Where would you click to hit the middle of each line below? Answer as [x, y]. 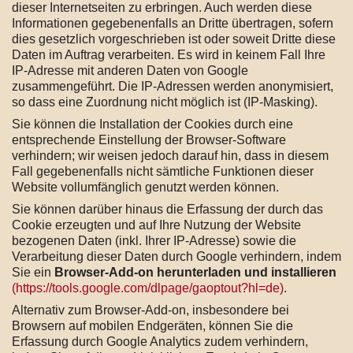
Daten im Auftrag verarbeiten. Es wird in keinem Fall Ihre [169, 55]
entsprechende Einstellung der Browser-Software [149, 140]
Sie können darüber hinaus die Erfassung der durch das [167, 209]
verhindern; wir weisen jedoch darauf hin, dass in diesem [170, 156]
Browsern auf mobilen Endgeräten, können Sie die [152, 326]
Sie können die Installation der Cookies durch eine [152, 124]
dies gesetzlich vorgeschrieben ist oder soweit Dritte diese [174, 39]
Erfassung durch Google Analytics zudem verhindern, [160, 342]
